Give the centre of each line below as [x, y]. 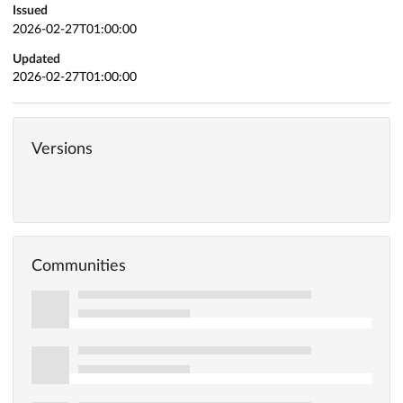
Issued [30, 10]
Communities [79, 266]
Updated [36, 59]
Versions [62, 150]
